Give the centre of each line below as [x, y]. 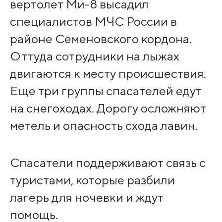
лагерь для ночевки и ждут [86, 197]
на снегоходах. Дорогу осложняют [108, 108]
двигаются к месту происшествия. [108, 74]
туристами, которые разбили [92, 180]
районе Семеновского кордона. [101, 39]
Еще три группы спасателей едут [106, 91]
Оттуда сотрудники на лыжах [94, 56]
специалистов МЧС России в [93, 22]
